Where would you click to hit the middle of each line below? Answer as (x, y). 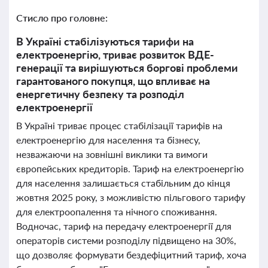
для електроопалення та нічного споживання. (117, 211)
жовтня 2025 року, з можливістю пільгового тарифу (131, 197)
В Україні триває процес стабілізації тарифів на (119, 125)
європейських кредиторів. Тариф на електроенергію (130, 168)
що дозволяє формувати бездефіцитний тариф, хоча (131, 255)
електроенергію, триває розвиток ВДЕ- (115, 54)
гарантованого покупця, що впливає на (113, 81)
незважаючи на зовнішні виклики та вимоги (112, 154)
